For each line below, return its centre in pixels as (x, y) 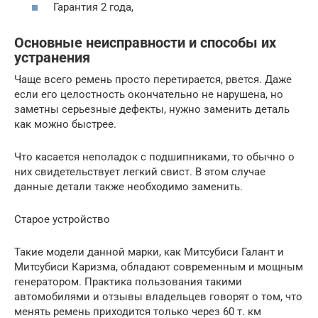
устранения (52, 58)
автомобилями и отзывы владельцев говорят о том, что (158, 296)
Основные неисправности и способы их (145, 43)
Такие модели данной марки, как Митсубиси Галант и (149, 252)
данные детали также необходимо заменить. (128, 186)
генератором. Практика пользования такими (128, 281)
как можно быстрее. (65, 124)
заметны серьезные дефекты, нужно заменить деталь (152, 109)
